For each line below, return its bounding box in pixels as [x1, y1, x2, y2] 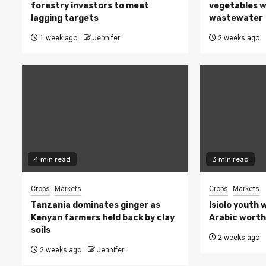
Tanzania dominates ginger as [31, 200, 160, 211]
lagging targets [31, 13, 99, 24]
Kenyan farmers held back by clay [31, 213, 175, 223]
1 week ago [38, 34, 77, 43]
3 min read [211, 155, 249, 164]
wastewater [208, 13, 265, 24]
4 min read [34, 155, 71, 164]
